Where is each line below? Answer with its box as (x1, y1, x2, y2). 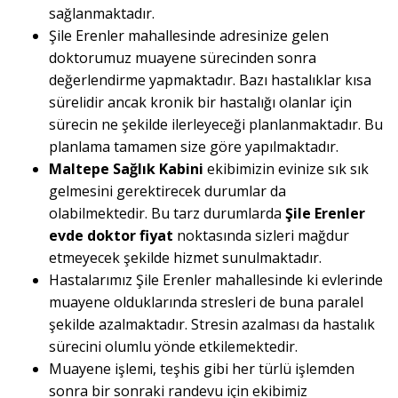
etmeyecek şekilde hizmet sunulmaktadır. (49, 248, 322, 268)
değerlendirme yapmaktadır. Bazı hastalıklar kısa (49, 70, 371, 91)
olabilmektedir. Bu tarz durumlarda (49, 203, 285, 224)
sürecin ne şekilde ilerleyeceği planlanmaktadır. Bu (49, 115, 383, 135)
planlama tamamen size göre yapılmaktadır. (49, 137, 338, 157)
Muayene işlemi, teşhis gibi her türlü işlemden (49, 359, 354, 379)
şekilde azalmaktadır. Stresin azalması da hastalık (49, 314, 375, 335)
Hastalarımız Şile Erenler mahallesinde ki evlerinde (49, 270, 383, 291)
